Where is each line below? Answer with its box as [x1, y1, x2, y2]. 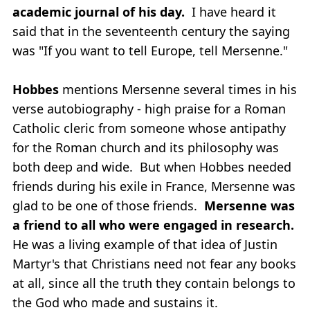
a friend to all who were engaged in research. [12, 216, 298, 233]
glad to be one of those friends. [12, 197, 204, 214]
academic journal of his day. [12, 3, 185, 20]
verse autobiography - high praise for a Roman [12, 100, 286, 117]
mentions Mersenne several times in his [59, 80, 297, 98]
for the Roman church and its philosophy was [12, 138, 279, 156]
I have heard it [185, 3, 276, 20]
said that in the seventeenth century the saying [12, 22, 290, 39]
